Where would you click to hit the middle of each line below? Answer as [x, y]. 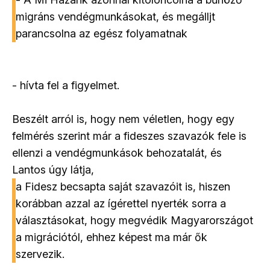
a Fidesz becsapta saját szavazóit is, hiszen [123, 186]
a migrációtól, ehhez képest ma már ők [111, 237]
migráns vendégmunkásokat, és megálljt [115, 16]
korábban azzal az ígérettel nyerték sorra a [121, 203]
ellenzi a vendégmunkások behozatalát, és [117, 152]
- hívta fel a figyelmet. [66, 85]
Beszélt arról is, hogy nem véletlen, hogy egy [123, 119]
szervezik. [40, 254]
